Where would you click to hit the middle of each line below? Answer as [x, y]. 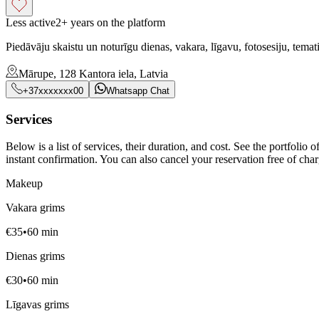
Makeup [24, 184]
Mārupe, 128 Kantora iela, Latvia [93, 73]
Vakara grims [35, 208]
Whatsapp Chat [138, 90]
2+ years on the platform [110, 22]
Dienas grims [35, 256]
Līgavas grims [37, 305]
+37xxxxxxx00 [53, 90]
